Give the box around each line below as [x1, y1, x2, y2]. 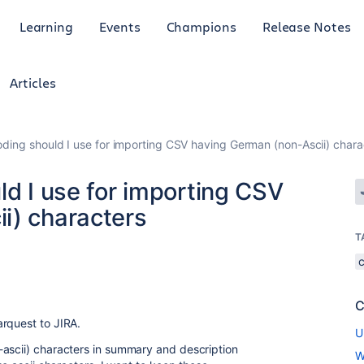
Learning [19, 17, 74, 35]
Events [99, 17, 141, 35]
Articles [10, 74, 56, 91]
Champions [166, 17, 236, 35]
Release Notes [262, 17, 351, 35]
